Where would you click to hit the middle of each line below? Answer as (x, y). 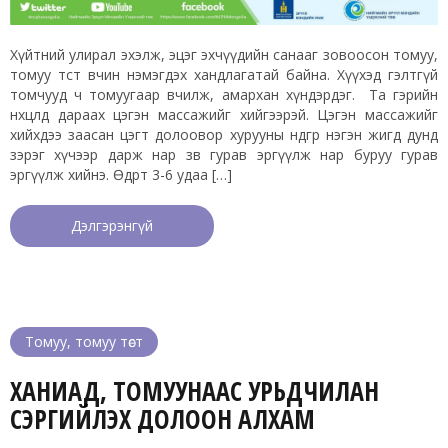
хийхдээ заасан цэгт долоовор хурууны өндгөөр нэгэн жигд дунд (224, 135)
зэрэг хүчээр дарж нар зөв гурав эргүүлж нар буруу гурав (224, 155)
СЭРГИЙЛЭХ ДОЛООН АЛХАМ (162, 419)
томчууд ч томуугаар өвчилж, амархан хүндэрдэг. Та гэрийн (224, 95)
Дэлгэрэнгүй (112, 226)
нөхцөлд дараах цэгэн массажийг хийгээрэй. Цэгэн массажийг (224, 115)
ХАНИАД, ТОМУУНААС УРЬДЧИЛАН (194, 391)
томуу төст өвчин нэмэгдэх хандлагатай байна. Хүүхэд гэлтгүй (224, 75)
